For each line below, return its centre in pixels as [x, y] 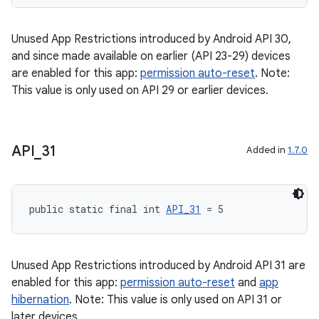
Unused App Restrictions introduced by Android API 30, [151, 39]
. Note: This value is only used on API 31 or [176, 300]
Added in [267, 150]
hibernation [40, 300]
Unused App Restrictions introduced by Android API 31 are [158, 266]
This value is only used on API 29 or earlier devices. [140, 90]
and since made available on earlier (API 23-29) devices [151, 56]
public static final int [98, 209]
